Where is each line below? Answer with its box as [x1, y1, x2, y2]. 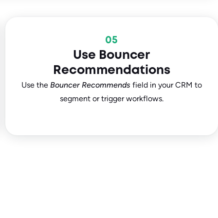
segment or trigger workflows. [59, 93, 163, 103]
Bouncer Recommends [50, 80, 130, 90]
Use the [21, 80, 50, 90]
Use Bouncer [73, 50, 150, 61]
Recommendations [53, 65, 170, 76]
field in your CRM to [130, 80, 202, 90]
